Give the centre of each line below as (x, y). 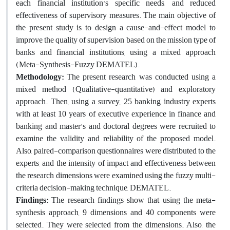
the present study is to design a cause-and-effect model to (116, 27)
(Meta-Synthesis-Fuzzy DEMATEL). (78, 64)
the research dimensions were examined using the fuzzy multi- (116, 175)
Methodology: (40, 77)
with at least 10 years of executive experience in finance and (116, 114)
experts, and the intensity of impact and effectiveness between (116, 163)
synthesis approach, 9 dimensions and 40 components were (116, 212)
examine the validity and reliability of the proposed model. (116, 138)
